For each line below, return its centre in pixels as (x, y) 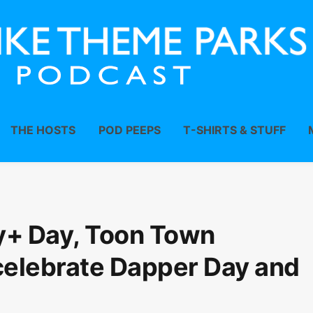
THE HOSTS (43, 130)
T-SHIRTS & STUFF (234, 130)
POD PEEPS (129, 130)
